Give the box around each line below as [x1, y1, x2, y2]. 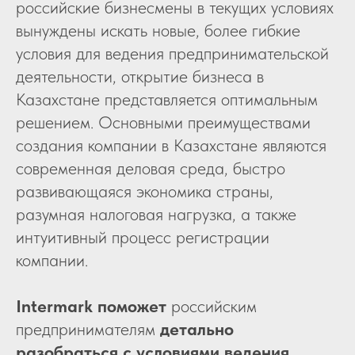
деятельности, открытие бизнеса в [16, 66, 264, 87]
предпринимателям [16, 319, 155, 340]
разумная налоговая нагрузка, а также [16, 204, 296, 225]
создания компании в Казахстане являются [16, 135, 326, 156]
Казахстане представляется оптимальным [16, 89, 318, 110]
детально [155, 319, 234, 340]
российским [166, 296, 257, 317]
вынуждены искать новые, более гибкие [16, 20, 300, 41]
